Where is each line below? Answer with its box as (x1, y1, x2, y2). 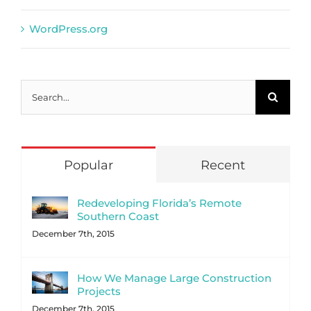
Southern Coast (77, 210, 159, 224)
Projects (77, 285, 121, 299)
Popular (63, 158, 113, 174)
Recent (200, 158, 245, 174)
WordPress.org (29, 22, 108, 36)
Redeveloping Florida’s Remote (77, 196, 242, 210)
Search (20, 84, 56, 98)
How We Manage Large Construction (77, 271, 271, 285)
